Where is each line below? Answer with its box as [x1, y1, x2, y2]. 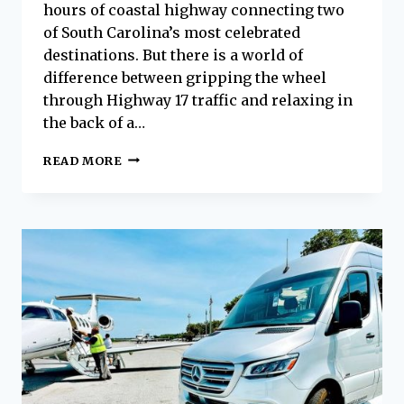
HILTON [121, 149, 175, 164]
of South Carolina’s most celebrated [43, 23, 300, 41]
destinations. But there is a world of [43, 45, 303, 64]
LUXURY [121, 257, 173, 272]
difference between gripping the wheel [43, 68, 326, 87]
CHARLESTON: [121, 221, 216, 236]
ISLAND [121, 185, 172, 200]
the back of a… [43, 113, 145, 132]
